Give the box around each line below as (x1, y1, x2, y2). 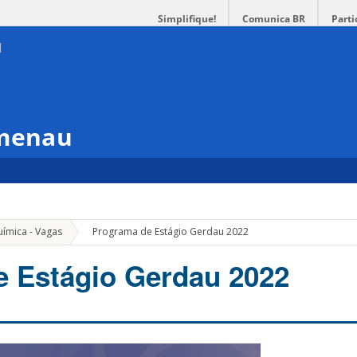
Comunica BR (242, 12, 305, 25)
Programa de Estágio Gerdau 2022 (92, 225, 249, 239)
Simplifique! (158, 12, 216, 25)
